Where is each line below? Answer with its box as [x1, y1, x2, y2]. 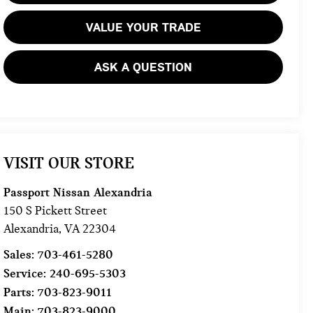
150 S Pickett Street [3, 203, 108, 219]
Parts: [3, 285, 38, 300]
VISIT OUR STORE [3, 153, 135, 173]
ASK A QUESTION [94, 59, 193, 75]
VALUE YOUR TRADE [85, 19, 201, 35]
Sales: [3, 247, 38, 262]
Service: [3, 266, 50, 281]
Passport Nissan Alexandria [3, 185, 153, 200]
